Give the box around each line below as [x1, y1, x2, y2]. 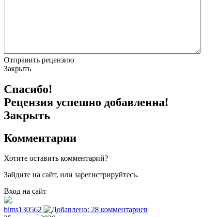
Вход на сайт [4, 187, 46, 196]
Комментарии [4, 131, 77, 144]
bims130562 [4, 205, 44, 214]
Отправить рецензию [4, 55, 74, 64]
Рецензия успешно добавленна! [4, 95, 169, 108]
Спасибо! [4, 82, 52, 95]
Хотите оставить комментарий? [4, 154, 108, 163]
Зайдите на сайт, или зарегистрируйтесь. [4, 170, 139, 179]
